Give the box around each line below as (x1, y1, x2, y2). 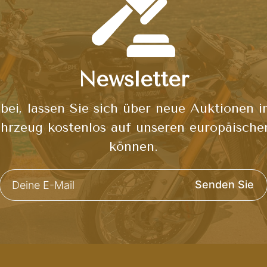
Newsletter (78, 67, 189, 92)
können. (109, 138, 158, 154)
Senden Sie (194, 178, 254, 191)
